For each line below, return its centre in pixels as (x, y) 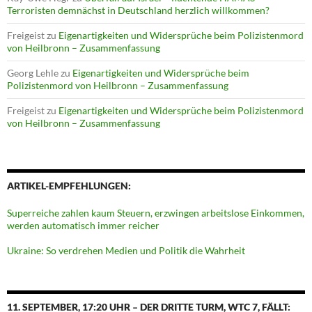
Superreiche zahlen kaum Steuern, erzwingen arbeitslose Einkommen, (156, 213)
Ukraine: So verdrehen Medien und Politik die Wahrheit (126, 251)
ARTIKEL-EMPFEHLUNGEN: (69, 186)
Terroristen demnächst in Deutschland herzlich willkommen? (138, 10)
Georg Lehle (33, 73)
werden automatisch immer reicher (83, 226)
